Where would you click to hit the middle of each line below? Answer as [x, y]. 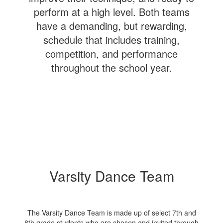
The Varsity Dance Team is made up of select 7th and [111, 213]
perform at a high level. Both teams [111, 11]
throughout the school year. [111, 67]
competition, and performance [111, 53]
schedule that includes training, [111, 39]
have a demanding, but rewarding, [111, 25]
